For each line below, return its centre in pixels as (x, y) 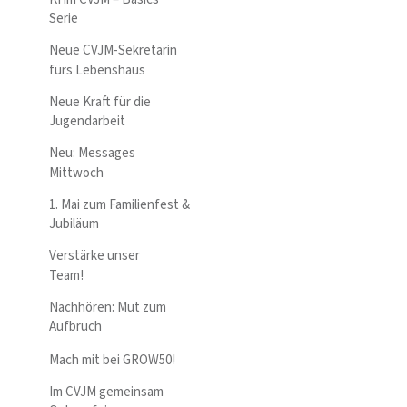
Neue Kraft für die (100, 102)
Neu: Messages (92, 154)
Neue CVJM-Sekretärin (113, 51)
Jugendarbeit (87, 122)
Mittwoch (76, 173)
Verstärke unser (94, 256)
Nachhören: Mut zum (108, 307)
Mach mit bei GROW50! (112, 360)
